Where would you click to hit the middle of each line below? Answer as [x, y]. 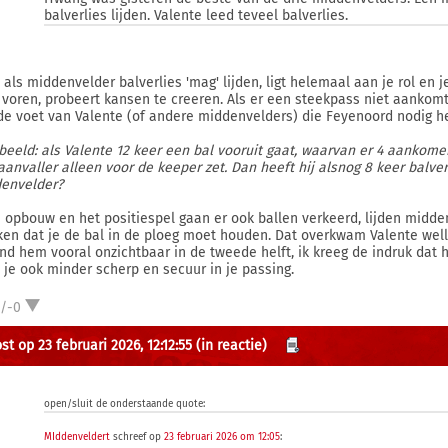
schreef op [137, 437]
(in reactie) [231, 345]
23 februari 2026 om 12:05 [222, 437]
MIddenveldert [77, 437]
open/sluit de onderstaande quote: [125, 404]
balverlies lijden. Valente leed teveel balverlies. [196, 15]
